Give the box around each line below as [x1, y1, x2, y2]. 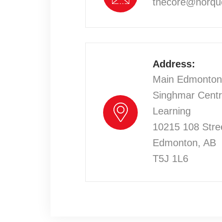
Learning [153, 106, 191, 116]
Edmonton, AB [153, 137, 216, 148]
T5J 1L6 [153, 153, 188, 164]
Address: [153, 58, 195, 69]
